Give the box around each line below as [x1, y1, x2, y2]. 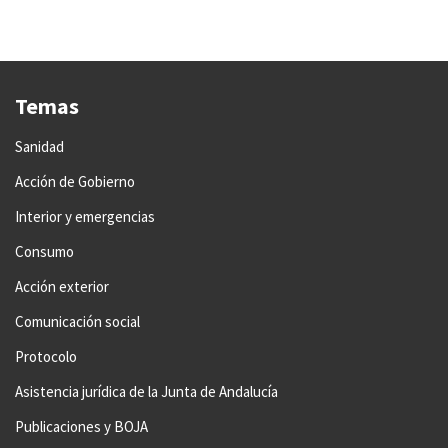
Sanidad [15, 137, 64, 157]
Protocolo [15, 347, 77, 367]
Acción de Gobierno [15, 172, 135, 192]
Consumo [15, 242, 74, 262]
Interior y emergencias [15, 207, 155, 227]
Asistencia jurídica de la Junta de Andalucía [15, 382, 278, 402]
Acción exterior [15, 277, 109, 297]
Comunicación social [15, 312, 140, 332]
